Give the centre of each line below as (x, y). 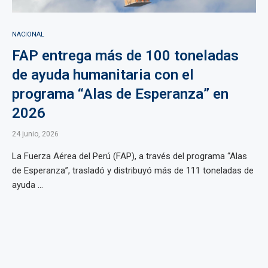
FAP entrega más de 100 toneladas (125, 56)
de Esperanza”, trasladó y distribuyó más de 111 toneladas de (133, 170)
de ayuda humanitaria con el (103, 75)
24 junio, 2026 (35, 134)
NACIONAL (28, 34)
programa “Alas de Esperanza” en (120, 94)
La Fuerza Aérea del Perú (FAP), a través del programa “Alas (130, 156)
